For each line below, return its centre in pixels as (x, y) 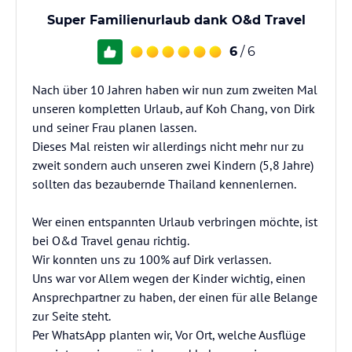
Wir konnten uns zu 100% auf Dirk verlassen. (152, 259)
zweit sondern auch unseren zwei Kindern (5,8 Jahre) (173, 165)
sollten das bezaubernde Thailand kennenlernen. (164, 184)
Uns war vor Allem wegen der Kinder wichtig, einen (169, 278)
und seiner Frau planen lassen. (114, 127)
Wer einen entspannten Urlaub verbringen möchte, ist (175, 222)
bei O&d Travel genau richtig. (111, 240)
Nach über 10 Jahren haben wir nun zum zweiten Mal (175, 90)
